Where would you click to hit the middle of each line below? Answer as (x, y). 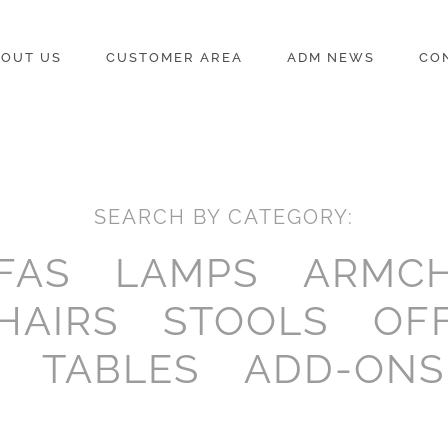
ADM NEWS (330, 57)
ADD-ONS (345, 368)
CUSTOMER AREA (174, 57)
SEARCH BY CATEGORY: (223, 217)
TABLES (121, 368)
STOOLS (246, 320)
